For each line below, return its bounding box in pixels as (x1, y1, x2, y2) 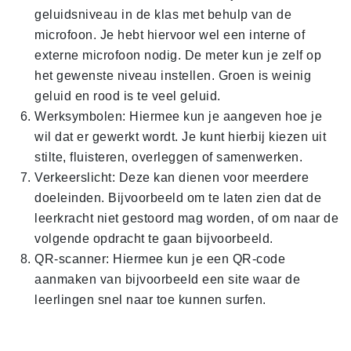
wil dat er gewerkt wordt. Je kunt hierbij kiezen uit (34, 130, 326, 144)
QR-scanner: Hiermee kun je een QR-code (34, 252, 285, 266)
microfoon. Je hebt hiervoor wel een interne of (34, 28, 305, 42)
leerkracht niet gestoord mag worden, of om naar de (34, 212, 338, 226)
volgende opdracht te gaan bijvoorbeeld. (34, 232, 273, 246)
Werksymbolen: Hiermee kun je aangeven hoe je (34, 110, 322, 124)
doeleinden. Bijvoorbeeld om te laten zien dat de (34, 191, 321, 205)
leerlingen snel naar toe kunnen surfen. (34, 293, 266, 307)
